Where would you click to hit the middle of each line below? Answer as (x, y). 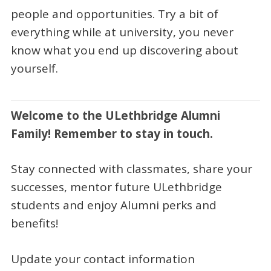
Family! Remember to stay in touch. (112, 133)
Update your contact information (103, 259)
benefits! (36, 224)
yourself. (34, 69)
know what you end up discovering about (124, 51)
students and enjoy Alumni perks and (113, 205)
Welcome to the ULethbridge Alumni (115, 115)
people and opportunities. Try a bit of (114, 14)
